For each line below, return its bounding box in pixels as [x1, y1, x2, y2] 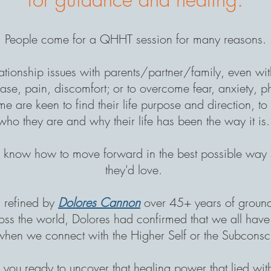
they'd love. [105, 162, 166, 178]
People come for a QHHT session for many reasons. [4, 31, 266, 47]
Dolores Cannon [58, 194, 140, 211]
